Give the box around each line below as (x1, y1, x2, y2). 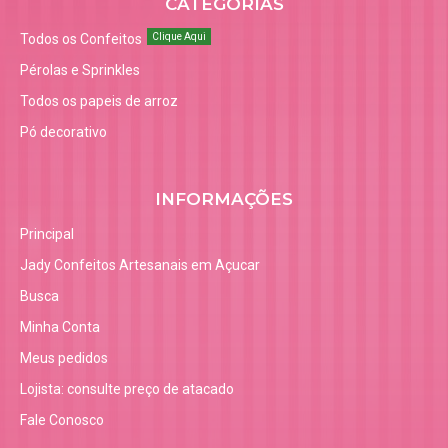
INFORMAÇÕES (155, 189, 293, 210)
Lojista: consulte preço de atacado (20, 381, 234, 398)
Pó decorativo (20, 124, 107, 141)
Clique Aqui (152, 31, 206, 43)
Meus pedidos (20, 350, 108, 367)
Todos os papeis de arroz (20, 93, 178, 110)
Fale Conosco (20, 412, 104, 429)
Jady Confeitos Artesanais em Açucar (20, 257, 260, 274)
